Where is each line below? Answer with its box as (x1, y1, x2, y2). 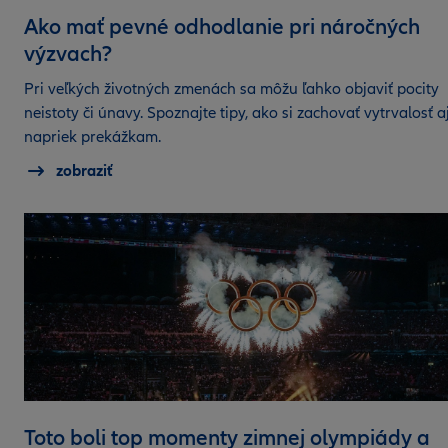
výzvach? (24, 39, 112, 67)
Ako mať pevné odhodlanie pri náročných (24, 12, 420, 40)
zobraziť (56, 160, 113, 181)
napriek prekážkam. (24, 126, 161, 147)
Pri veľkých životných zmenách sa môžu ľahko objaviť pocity (24, 78, 439, 99)
